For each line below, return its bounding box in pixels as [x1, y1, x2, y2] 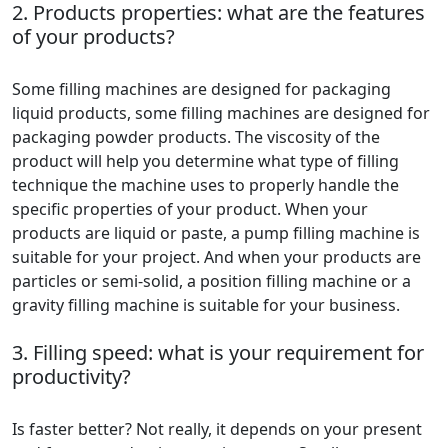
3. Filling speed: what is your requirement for [12, 339, 424, 366]
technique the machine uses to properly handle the [12, 174, 399, 196]
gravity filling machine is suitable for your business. [12, 294, 400, 316]
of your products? [12, 23, 175, 50]
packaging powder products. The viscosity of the [12, 126, 380, 148]
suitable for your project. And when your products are [12, 246, 421, 268]
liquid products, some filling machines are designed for [12, 102, 430, 124]
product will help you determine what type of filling [12, 150, 399, 172]
